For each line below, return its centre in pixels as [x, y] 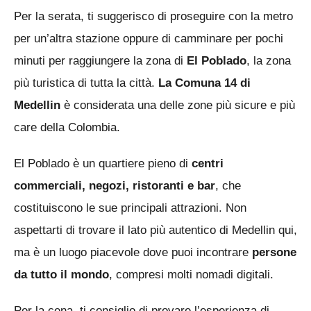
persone [274, 252]
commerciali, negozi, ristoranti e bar [115, 185]
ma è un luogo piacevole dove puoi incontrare [133, 252]
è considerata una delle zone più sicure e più [178, 105]
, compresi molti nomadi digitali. [191, 274]
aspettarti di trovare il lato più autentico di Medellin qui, [155, 230]
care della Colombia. [67, 127]
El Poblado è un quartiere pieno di [103, 163]
